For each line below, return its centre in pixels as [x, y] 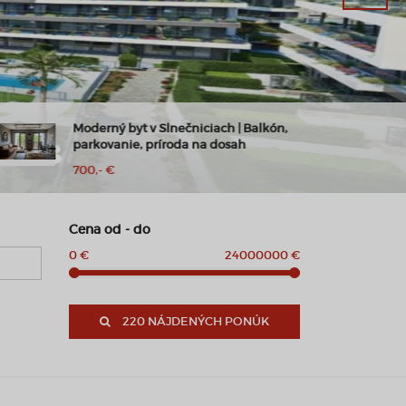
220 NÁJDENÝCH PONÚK [196, 321]
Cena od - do [110, 229]
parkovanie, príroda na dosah [144, 145]
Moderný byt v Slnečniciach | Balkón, [164, 128]
